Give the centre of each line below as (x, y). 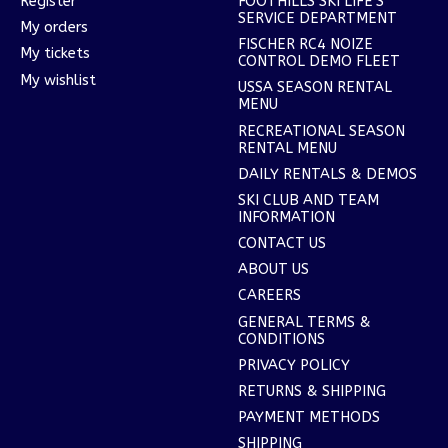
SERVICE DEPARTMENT (317, 19)
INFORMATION (286, 217)
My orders (53, 28)
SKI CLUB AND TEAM (308, 200)
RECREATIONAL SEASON (321, 131)
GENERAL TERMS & (304, 322)
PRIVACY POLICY (293, 365)
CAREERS (269, 296)
